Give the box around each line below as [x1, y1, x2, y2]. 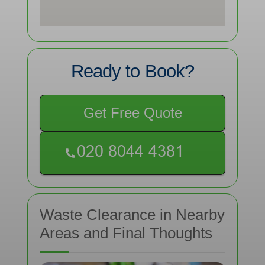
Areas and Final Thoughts [40, 224, 212, 243]
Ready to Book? [71, 61, 194, 82]
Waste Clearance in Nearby [40, 206, 225, 224]
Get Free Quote [83, 105, 182, 121]
